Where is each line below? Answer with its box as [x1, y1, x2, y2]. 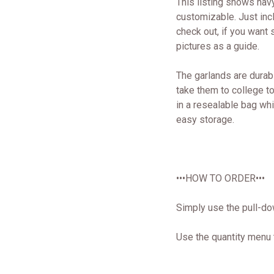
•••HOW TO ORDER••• [176, 172, 265, 184]
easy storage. [176, 114, 234, 125]
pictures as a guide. [176, 40, 259, 52]
